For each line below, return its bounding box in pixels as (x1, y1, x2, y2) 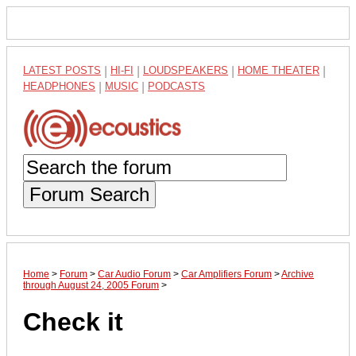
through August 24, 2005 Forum (23, 279, 159, 291)
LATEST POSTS (23, 64, 101, 76)
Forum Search (29, 183, 149, 205)
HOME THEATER (238, 64, 319, 76)
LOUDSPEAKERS (143, 64, 228, 76)
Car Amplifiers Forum (181, 268, 272, 280)
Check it (23, 308, 123, 337)
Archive (281, 268, 314, 280)
